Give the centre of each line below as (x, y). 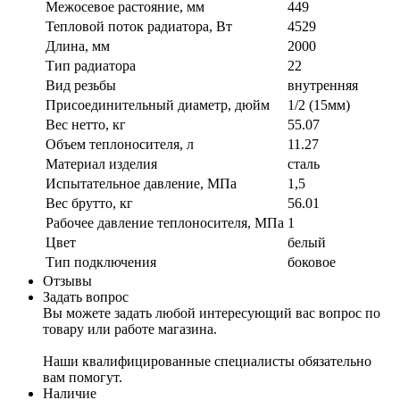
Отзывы (67, 280)
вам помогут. (83, 377)
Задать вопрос (86, 296)
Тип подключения (101, 262)
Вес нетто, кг (86, 124)
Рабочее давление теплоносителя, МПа (165, 222)
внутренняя (323, 85)
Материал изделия (101, 163)
